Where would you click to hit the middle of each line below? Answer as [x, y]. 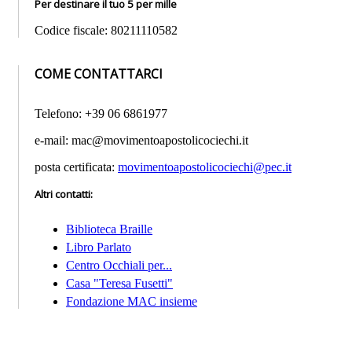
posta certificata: [76, 167]
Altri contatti [62, 194]
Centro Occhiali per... [119, 266]
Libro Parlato [99, 247]
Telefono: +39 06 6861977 [101, 114]
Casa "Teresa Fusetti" [119, 284]
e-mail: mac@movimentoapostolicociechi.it [141, 141]
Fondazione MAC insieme [132, 302]
